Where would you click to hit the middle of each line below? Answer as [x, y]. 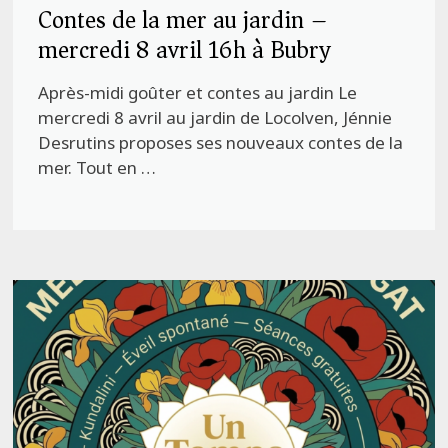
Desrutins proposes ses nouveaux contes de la [221, 143]
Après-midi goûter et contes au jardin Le [198, 93]
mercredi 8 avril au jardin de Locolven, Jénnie [215, 118]
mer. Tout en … [97, 168]
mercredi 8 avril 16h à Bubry [184, 50]
